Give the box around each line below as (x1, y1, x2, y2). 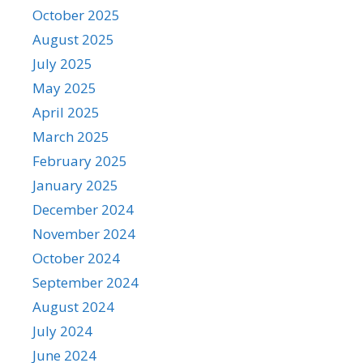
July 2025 (32, 54, 92, 73)
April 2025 (32, 103, 100, 122)
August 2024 (32, 297, 114, 316)
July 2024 (32, 322, 92, 340)
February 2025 (32, 152, 127, 170)
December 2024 (32, 200, 134, 219)
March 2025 (32, 127, 109, 146)
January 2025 (32, 176, 118, 194)
